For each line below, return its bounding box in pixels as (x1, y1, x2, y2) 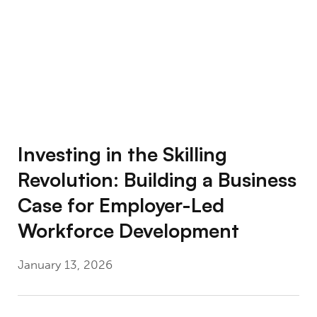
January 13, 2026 (17, 258, 113, 273)
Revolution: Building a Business (17, 167, 296, 192)
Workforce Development (17, 218, 239, 243)
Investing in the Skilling (17, 142, 227, 167)
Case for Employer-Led (17, 192, 224, 218)
